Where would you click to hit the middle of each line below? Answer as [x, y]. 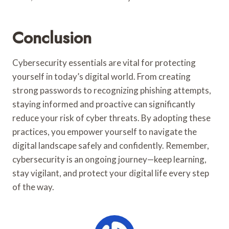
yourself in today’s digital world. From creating [101, 76]
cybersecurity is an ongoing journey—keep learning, [109, 159]
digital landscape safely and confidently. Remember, [111, 145]
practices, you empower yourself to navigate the [105, 131]
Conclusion [52, 38]
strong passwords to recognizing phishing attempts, [112, 90]
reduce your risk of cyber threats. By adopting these [111, 118]
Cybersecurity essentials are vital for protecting [104, 62]
